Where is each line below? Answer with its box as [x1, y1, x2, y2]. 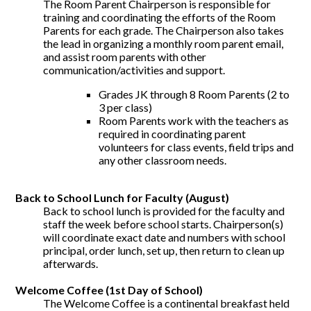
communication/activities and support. [43, 63, 226, 76]
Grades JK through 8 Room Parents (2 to [99, 87, 290, 101]
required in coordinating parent [99, 127, 246, 140]
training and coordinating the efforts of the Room [43, 10, 276, 24]
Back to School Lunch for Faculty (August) [15, 191, 230, 204]
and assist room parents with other [43, 50, 207, 63]
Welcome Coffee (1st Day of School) [15, 283, 203, 296]
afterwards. [43, 257, 101, 270]
